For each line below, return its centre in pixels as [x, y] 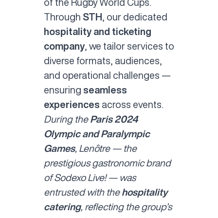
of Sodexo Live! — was [90, 177]
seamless [105, 90]
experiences [73, 104]
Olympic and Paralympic [97, 133]
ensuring [63, 90]
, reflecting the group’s [126, 206]
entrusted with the [82, 192]
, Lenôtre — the [106, 148]
